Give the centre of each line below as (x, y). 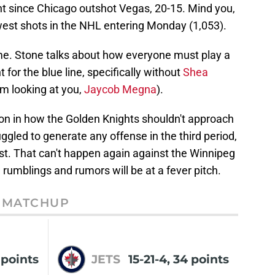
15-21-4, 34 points (179, 259)
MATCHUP (36, 203)
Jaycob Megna (120, 90)
